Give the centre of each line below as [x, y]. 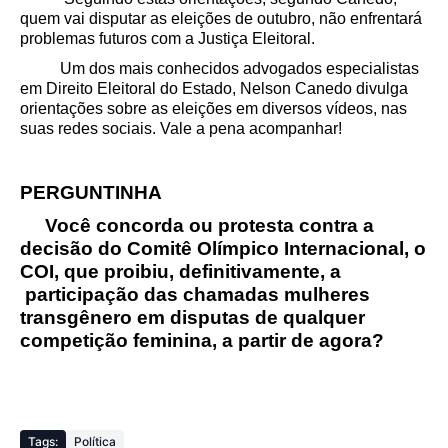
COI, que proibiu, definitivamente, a [180, 272]
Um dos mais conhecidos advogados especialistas [219, 69]
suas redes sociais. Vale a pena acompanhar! [181, 129]
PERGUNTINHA [91, 192]
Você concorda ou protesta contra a [197, 226]
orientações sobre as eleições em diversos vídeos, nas [213, 109]
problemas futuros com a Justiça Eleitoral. [167, 38]
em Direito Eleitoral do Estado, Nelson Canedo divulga [214, 89]
